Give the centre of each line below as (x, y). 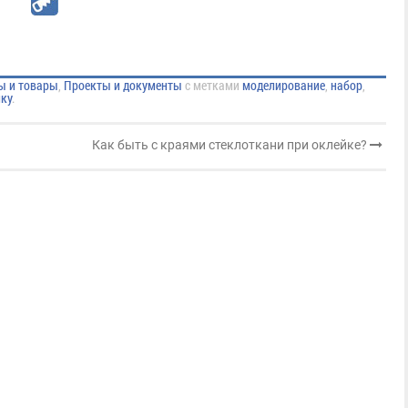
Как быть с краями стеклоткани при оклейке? (230, 144)
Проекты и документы (123, 85)
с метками (212, 85)
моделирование (284, 85)
